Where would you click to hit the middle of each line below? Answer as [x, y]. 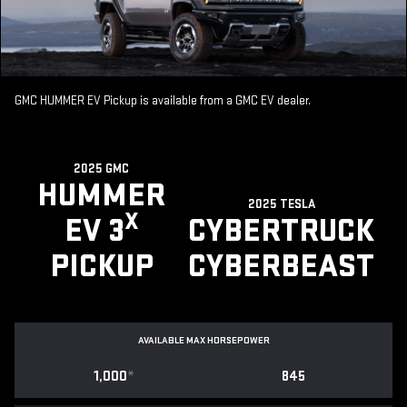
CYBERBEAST [281, 267]
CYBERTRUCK [281, 232]
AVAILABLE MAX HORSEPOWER [203, 341]
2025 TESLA [281, 204]
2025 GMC [101, 169]
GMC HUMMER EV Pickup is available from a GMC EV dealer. [163, 101]
